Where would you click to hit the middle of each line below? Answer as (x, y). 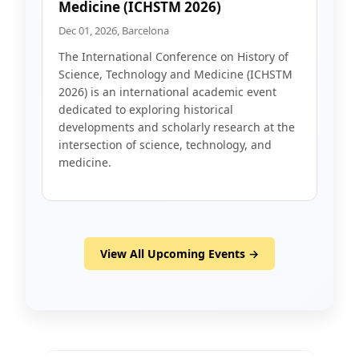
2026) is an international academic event (167, 92)
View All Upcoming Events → (179, 254)
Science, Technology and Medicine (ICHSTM (175, 74)
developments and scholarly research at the (177, 127)
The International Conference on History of (173, 56)
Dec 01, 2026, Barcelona (114, 30)
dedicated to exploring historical (146, 109)
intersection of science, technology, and (165, 145)
